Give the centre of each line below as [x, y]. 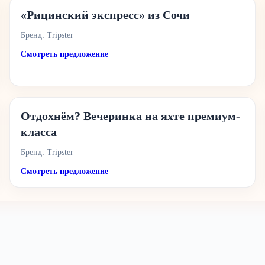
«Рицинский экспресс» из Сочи [106, 15]
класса [39, 132]
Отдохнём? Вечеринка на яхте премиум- [131, 116]
